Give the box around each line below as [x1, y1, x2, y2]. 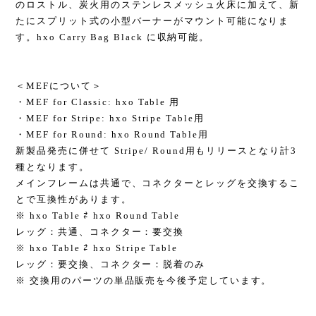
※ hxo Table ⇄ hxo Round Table [16, 210, 181, 221]
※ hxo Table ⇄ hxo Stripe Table [16, 243, 178, 253]
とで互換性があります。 [16, 194, 132, 205]
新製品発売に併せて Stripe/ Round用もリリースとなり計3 [16, 145, 297, 156]
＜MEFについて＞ [16, 80, 102, 91]
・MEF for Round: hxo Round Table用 [16, 129, 209, 140]
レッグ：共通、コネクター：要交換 [16, 226, 185, 237]
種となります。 [16, 162, 90, 172]
